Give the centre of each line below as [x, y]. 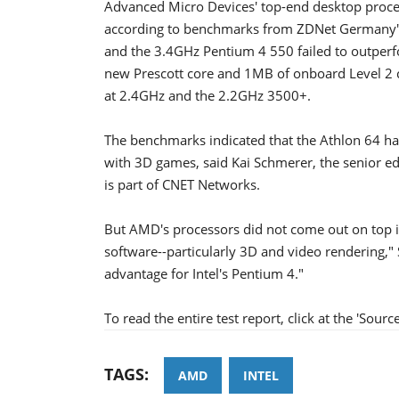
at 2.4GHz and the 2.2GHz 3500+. [208, 95]
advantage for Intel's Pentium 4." [204, 273]
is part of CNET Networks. [182, 184]
